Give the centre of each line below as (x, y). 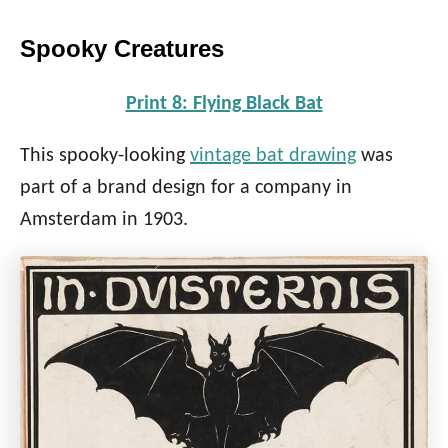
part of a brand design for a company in (186, 188)
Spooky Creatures (122, 49)
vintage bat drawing (273, 156)
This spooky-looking (105, 156)
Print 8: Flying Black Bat (224, 104)
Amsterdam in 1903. (104, 220)
